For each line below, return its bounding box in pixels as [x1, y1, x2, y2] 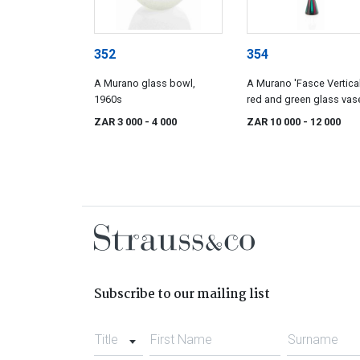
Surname [288, 332, 339, 348]
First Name [149, 332, 212, 348]
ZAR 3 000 [94, 116, 145, 129]
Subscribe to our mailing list [94, 284, 270, 305]
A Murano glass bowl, [94, 77, 195, 90]
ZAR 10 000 [247, 116, 303, 129]
